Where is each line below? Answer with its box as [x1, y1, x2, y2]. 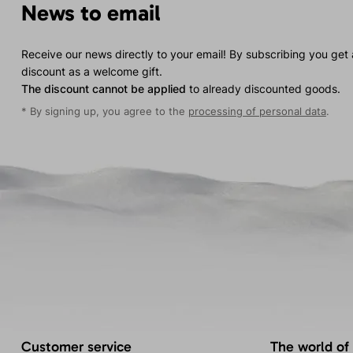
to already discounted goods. [185, 82, 340, 95]
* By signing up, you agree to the [20, 106, 188, 117]
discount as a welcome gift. [20, 65, 162, 78]
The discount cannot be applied [20, 82, 186, 95]
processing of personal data [188, 106, 326, 117]
